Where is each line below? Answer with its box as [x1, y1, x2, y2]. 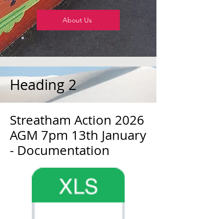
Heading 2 [10, 75, 77, 94]
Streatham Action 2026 [10, 111, 144, 129]
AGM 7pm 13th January [10, 127, 146, 144]
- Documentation [10, 142, 109, 159]
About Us [63, 16, 92, 24]
